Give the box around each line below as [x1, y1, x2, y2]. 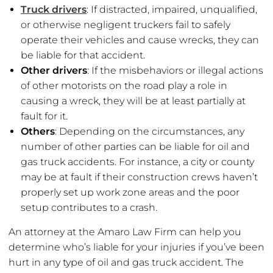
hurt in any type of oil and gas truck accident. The [9, 257, 244, 269]
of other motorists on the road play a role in [21, 80, 227, 92]
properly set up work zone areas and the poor [21, 186, 239, 199]
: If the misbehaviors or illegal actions [87, 65, 263, 77]
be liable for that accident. [21, 49, 145, 62]
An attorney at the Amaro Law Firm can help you [9, 226, 241, 238]
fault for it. [21, 110, 68, 122]
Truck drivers [21, 4, 87, 16]
